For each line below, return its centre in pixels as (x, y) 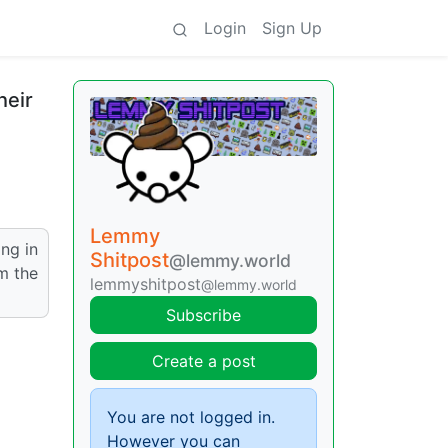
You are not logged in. (191, 416)
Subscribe (203, 314)
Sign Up (292, 28)
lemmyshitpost (145, 283)
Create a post (203, 360)
